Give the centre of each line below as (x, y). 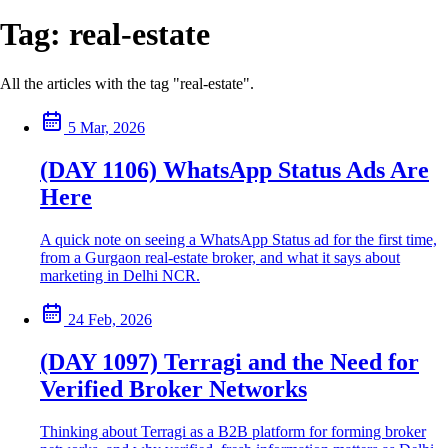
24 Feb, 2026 (110, 319)
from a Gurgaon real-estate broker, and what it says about (220, 257)
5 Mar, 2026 (106, 127)
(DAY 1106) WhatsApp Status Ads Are (234, 169)
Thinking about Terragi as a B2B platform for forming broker (233, 431)
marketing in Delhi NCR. (120, 275)
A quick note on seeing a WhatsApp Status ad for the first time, (238, 239)
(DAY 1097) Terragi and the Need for (229, 361)
